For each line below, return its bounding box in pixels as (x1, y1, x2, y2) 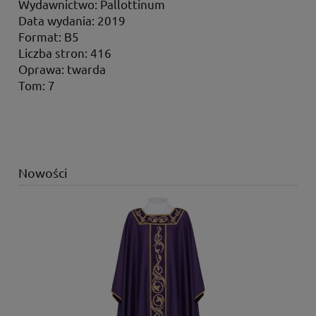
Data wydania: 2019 (18, 12, 126, 28)
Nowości (18, 164, 68, 180)
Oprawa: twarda (18, 61, 106, 76)
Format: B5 (18, 28, 79, 44)
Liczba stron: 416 (18, 44, 111, 60)
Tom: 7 (18, 77, 55, 92)
